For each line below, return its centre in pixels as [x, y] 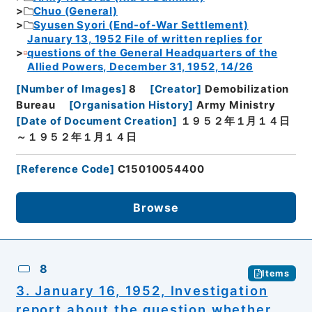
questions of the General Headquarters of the [152, 53]
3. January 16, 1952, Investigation [142, 291]
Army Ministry [236, 106]
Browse [156, 208]
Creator [176, 89]
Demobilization [247, 89]
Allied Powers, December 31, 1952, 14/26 [140, 67]
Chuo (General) [75, 11]
